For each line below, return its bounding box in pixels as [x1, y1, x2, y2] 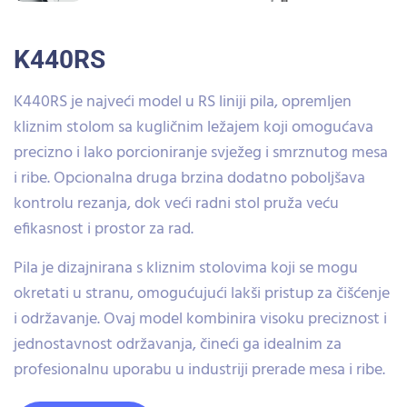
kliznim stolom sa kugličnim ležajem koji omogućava [14, 114, 373, 141]
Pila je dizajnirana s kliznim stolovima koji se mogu [14, 255, 358, 282]
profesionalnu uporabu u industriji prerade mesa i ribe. [14, 357, 385, 383]
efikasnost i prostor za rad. [14, 216, 194, 243]
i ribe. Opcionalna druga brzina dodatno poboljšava [14, 165, 365, 192]
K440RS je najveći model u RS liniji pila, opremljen [14, 89, 352, 115]
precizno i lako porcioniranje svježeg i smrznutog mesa [14, 140, 388, 166]
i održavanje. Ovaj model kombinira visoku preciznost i [14, 306, 387, 333]
